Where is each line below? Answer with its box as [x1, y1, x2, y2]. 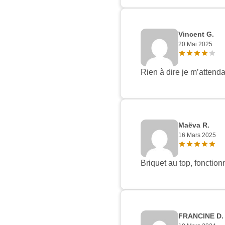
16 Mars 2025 [178, 132, 216, 139]
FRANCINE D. [178, 212, 223, 220]
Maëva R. [178, 121, 209, 130]
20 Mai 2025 [178, 41, 212, 48]
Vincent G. [178, 30, 214, 39]
